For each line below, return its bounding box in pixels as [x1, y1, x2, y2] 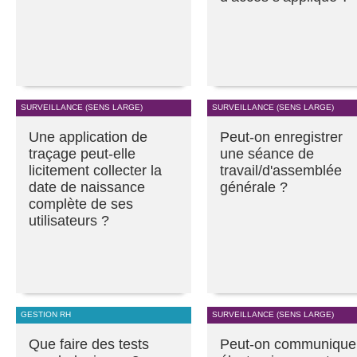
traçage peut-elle [29, 146, 135, 163]
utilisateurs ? [29, 213, 109, 229]
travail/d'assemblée [220, 163, 342, 179]
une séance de [220, 146, 314, 163]
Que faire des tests [29, 336, 149, 353]
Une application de [29, 129, 147, 146]
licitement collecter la [29, 163, 162, 179]
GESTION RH [21, 310, 71, 320]
